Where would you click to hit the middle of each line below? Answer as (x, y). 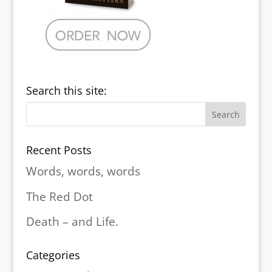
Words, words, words (83, 172)
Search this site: (66, 91)
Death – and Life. (72, 222)
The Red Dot (59, 196)
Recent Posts (59, 150)
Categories (53, 255)
